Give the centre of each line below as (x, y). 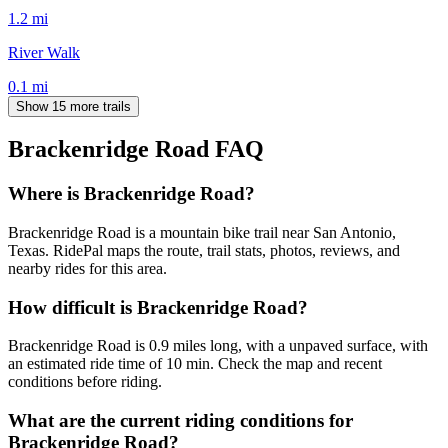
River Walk (44, 52)
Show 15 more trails (73, 106)
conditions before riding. (85, 382)
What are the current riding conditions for (180, 421)
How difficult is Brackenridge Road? (158, 307)
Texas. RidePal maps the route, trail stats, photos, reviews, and (204, 251)
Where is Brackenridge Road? (131, 194)
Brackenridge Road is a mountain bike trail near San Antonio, (202, 233)
